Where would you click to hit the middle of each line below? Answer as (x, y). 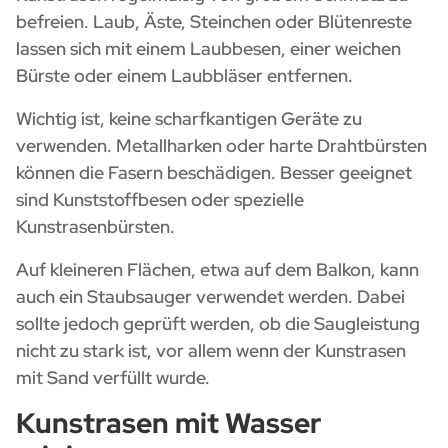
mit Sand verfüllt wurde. (113, 378)
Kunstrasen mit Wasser (168, 423)
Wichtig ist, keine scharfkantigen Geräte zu (189, 119)
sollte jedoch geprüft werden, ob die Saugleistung (218, 324)
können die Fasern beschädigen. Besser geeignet (214, 173)
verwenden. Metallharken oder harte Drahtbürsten (221, 146)
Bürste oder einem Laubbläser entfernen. (184, 76)
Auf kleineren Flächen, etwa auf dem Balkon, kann (217, 270)
